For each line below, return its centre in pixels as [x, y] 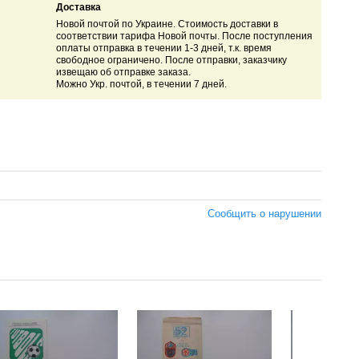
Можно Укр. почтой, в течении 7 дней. [141, 85]
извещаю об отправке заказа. [123, 73]
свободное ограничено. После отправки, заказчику [171, 61]
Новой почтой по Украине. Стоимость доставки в [167, 24]
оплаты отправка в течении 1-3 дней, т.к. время [163, 48]
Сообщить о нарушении [264, 213]
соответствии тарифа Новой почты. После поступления [184, 36]
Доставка [78, 8]
